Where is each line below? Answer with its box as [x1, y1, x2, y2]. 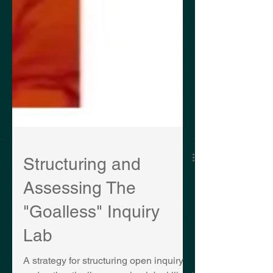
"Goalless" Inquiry [23, 216, 160, 236]
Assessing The [23, 193, 136, 212]
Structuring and [23, 169, 141, 188]
